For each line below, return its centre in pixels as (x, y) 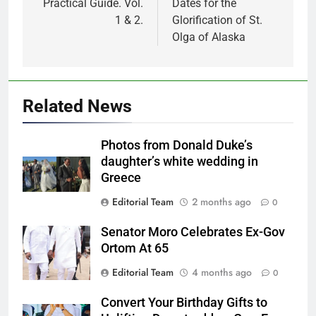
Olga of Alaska (209, 37)
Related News (77, 107)
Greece (121, 178)
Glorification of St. (217, 20)
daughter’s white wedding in (180, 162)
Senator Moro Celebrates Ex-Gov (193, 232)
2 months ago (221, 202)
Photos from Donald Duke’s (177, 146)
